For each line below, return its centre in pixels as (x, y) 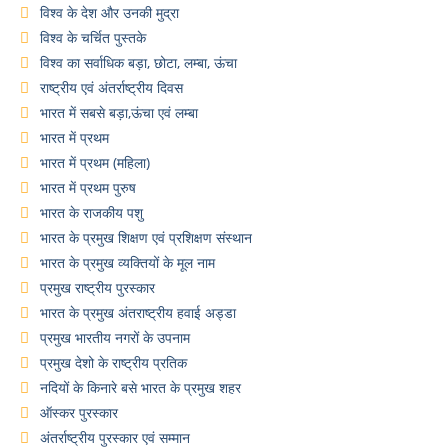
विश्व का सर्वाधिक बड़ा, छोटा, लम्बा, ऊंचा (138, 62)
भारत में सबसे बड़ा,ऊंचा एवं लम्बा (119, 112)
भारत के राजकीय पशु (91, 212)
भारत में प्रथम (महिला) (95, 162)
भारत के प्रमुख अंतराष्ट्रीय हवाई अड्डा (138, 312)
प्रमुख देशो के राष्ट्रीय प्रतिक (113, 362)
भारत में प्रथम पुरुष (88, 187)
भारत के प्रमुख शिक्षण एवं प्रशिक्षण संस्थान (146, 237)
